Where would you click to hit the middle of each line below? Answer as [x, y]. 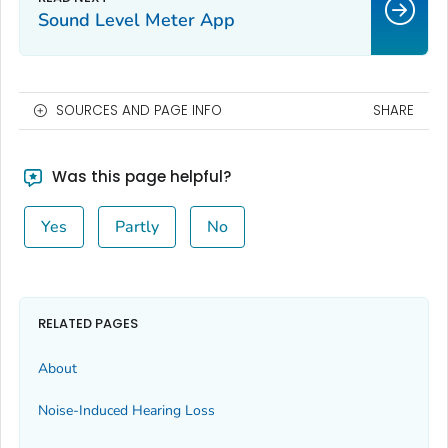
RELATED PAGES [88, 324]
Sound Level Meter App [136, 19]
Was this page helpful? [139, 176]
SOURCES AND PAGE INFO [139, 110]
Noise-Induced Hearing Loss [126, 411]
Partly [136, 226]
